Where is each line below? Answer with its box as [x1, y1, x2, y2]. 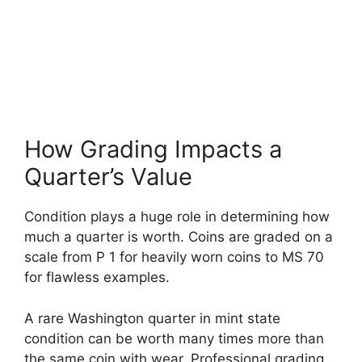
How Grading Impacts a [24, 135, 282, 164]
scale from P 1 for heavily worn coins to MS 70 [24, 249, 324, 266]
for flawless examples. [24, 269, 170, 286]
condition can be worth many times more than [24, 330, 324, 347]
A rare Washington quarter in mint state [24, 309, 280, 326]
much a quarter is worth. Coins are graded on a [24, 229, 333, 246]
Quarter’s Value [24, 162, 192, 192]
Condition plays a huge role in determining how [24, 208, 330, 225]
